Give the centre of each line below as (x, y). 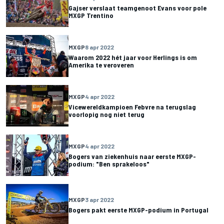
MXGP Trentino (91, 15)
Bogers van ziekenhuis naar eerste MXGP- (132, 156)
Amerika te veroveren (101, 64)
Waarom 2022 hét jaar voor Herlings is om (133, 57)
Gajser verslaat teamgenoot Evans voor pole (137, 7)
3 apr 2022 (99, 199)
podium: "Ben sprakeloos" (109, 164)
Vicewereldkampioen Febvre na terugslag (132, 107)
